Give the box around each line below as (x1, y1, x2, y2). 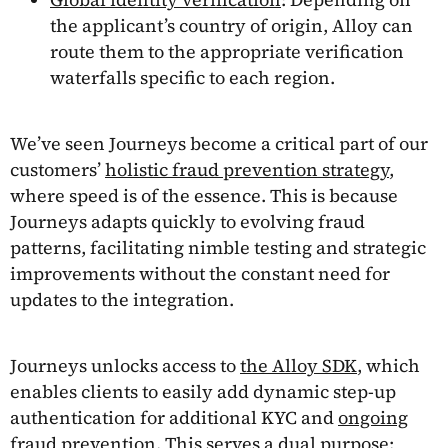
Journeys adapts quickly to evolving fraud (10, 208, 365, 234)
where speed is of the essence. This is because (10, 182, 398, 208)
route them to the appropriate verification (50, 38, 404, 64)
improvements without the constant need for (10, 260, 390, 286)
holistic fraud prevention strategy (105, 156, 389, 182)
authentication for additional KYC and (10, 404, 338, 430)
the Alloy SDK (240, 352, 357, 378)
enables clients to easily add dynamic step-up (10, 378, 396, 404)
